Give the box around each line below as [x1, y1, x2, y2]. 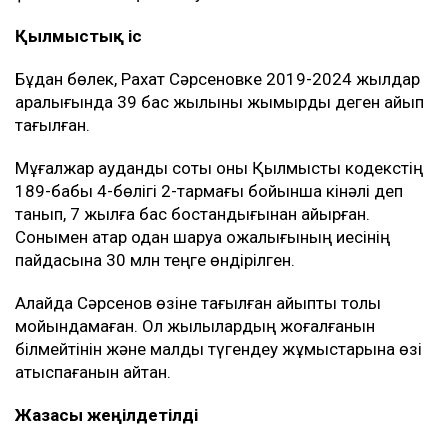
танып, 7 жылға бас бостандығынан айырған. [15, 203, 370, 224]
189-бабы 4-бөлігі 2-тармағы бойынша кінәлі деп [15, 180, 403, 201]
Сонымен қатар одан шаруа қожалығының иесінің [15, 226, 390, 247]
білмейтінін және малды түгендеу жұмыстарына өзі [15, 338, 422, 359]
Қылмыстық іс [15, 25, 142, 46]
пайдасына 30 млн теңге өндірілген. [15, 249, 295, 270]
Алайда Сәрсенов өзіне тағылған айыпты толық [15, 292, 381, 313]
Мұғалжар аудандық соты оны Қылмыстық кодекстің [15, 157, 423, 178]
